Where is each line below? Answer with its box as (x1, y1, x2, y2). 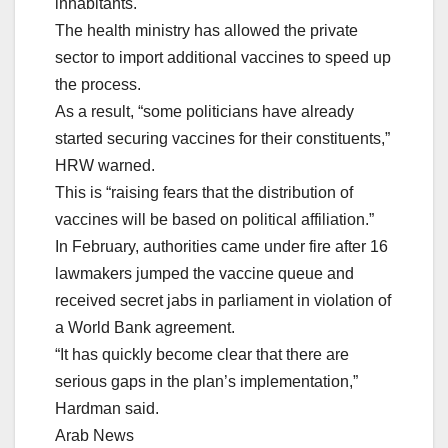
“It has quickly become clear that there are (55, 346, 349, 364)
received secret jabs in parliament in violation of (55, 292, 391, 310)
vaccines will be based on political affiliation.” (55, 211, 374, 229)
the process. (55, 76, 141, 94)
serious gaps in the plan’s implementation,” (55, 373, 358, 391)
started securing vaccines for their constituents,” (55, 130, 390, 148)
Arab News (55, 427, 134, 445)
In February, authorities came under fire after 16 (55, 238, 388, 256)
